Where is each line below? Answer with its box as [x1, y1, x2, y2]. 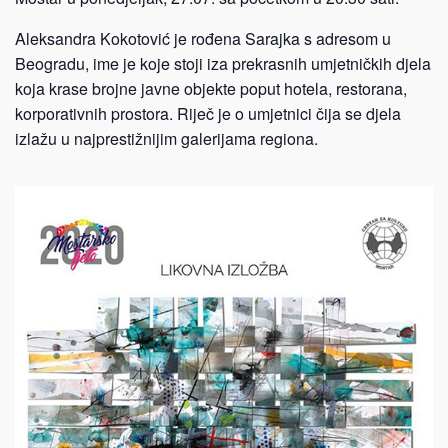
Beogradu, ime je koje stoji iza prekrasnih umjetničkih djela [15, 52, 431, 75]
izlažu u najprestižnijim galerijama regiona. [15, 127, 318, 150]
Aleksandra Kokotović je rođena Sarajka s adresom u [15, 27, 391, 50]
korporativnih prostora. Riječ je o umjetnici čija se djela [15, 102, 401, 125]
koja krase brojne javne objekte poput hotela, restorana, [15, 77, 407, 100]
